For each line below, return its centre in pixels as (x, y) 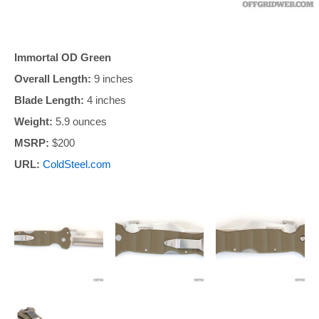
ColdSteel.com (77, 164)
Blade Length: (49, 100)
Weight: (33, 122)
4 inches (105, 100)
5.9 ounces (80, 122)
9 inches (112, 79)
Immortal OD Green (63, 58)
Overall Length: (53, 79)
